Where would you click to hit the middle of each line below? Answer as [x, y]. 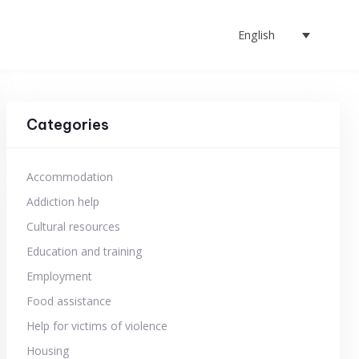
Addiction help [63, 202]
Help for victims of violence [97, 326]
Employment [59, 276]
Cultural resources [73, 226]
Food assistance [69, 301]
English [256, 34]
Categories [68, 124]
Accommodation [70, 177]
